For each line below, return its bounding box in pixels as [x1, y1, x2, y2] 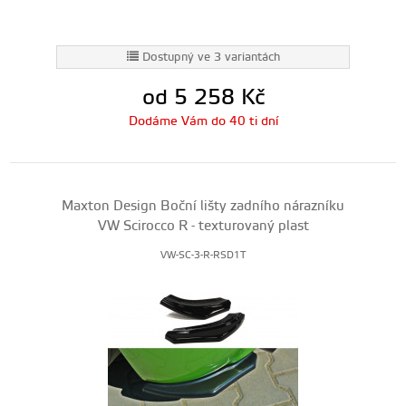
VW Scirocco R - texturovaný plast [97, 217, 309, 235]
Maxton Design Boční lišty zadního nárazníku [62, 198, 344, 215]
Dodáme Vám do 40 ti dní [128, 113, 278, 130]
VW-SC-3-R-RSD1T [160, 249, 246, 262]
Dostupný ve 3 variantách [141, 50, 280, 64]
